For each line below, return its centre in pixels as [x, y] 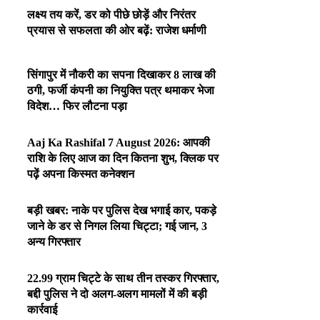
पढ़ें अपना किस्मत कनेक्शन [81, 174]
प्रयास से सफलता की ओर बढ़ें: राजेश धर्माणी [117, 30]
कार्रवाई [42, 309]
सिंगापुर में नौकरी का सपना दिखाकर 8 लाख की [122, 74]
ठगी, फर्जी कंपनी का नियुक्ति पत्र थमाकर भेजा [121, 90]
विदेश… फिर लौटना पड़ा [77, 106]
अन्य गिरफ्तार [54, 241]
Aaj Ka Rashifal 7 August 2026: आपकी [119, 142]
